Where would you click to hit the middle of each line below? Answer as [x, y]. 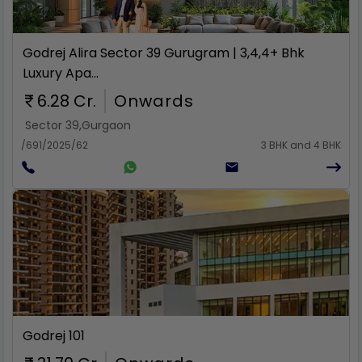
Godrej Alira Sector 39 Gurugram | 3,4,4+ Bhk [164, 53]
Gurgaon [106, 125]
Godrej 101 [54, 336]
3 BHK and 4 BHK [301, 145]
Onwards [154, 101]
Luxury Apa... [61, 73]
